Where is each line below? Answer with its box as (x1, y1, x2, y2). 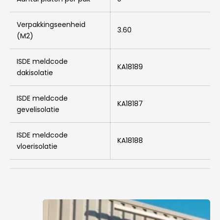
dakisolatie (17, 67, 53, 78)
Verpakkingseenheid (17, 19, 85, 29)
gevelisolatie (17, 104, 59, 114)
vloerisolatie (17, 141, 57, 151)
